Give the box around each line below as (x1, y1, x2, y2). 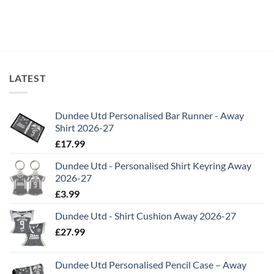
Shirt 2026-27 (55, 122, 114, 134)
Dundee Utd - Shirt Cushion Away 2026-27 (55, 210, 236, 222)
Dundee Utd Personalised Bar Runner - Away (55, 109, 244, 122)
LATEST (9, 72, 46, 84)
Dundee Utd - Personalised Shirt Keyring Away (55, 160, 251, 172)
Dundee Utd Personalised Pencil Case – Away (55, 259, 246, 271)
